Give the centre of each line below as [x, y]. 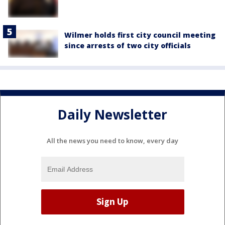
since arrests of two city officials [128, 45]
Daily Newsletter [113, 115]
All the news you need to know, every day [113, 140]
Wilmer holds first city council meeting [140, 35]
